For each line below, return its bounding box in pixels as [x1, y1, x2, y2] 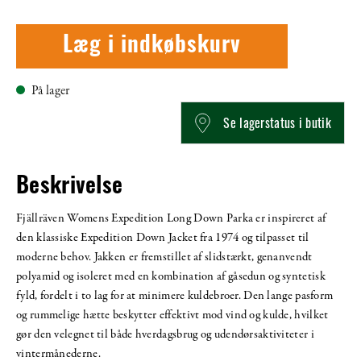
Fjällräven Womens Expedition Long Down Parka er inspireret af [16, 210, 326, 226]
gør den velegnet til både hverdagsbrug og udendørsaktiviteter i [16, 326, 314, 342]
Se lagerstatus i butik [223, 113, 331, 133]
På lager [31, 82, 70, 101]
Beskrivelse [16, 176, 123, 199]
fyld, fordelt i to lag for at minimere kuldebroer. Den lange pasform [16, 287, 334, 304]
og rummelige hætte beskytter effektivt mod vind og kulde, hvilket [16, 306, 329, 323]
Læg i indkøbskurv [63, 35, 242, 58]
